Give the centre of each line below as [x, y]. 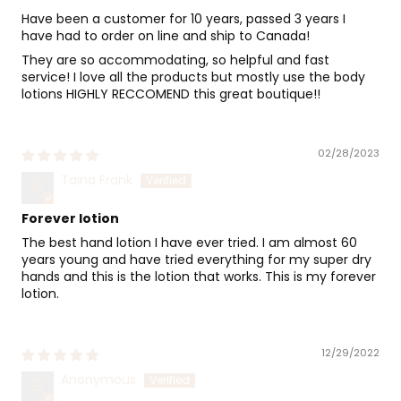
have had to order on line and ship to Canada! [166, 36]
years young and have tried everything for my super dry [196, 260]
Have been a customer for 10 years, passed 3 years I [183, 19]
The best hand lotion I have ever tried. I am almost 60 [189, 243]
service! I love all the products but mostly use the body [193, 77]
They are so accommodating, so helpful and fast [175, 60]
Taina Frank [97, 180]
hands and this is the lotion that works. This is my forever [199, 277]
